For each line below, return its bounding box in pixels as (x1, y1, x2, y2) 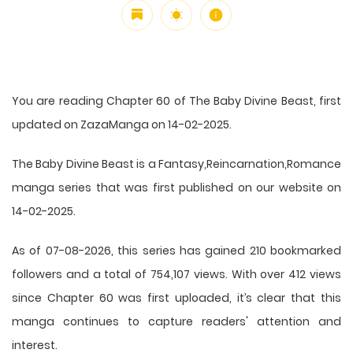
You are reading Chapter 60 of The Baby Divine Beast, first (12, 92, 341, 109)
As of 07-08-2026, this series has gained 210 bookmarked (12, 242, 341, 258)
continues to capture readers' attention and (54, 313, 341, 329)
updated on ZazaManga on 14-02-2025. (12, 116, 232, 132)
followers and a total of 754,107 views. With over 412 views (12, 266, 341, 282)
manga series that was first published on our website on (12, 179, 341, 195)
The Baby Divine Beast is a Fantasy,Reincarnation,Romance (12, 155, 341, 172)
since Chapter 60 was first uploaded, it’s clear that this (12, 289, 341, 306)
